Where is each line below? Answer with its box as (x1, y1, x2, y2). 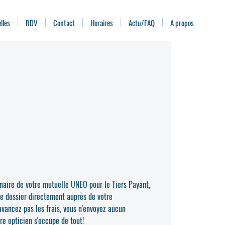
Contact (53, 17, 75, 28)
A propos (170, 17, 194, 28)
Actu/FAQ (129, 17, 155, 28)
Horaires (90, 17, 113, 28)
